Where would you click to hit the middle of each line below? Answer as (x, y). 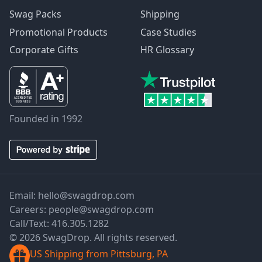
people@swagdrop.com (101, 209)
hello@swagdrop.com (86, 195)
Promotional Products (58, 32)
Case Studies (168, 32)
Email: (24, 195)
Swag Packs (35, 14)
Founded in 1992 (46, 118)
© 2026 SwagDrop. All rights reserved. (93, 237)
